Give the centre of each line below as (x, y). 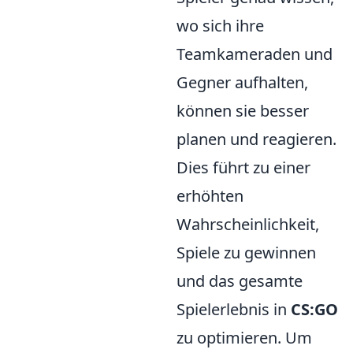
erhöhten (210, 195)
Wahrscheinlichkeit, (248, 224)
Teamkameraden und (255, 54)
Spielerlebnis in (234, 309)
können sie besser (243, 110)
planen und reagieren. (256, 139)
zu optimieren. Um (244, 337)
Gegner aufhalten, (242, 82)
